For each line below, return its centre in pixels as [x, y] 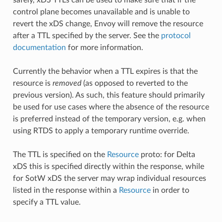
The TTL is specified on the [60, 154]
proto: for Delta [167, 154]
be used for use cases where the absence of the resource [111, 107]
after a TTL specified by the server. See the [87, 35]
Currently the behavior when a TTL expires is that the [105, 71]
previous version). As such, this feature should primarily [109, 95]
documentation [39, 47]
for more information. [104, 47]
